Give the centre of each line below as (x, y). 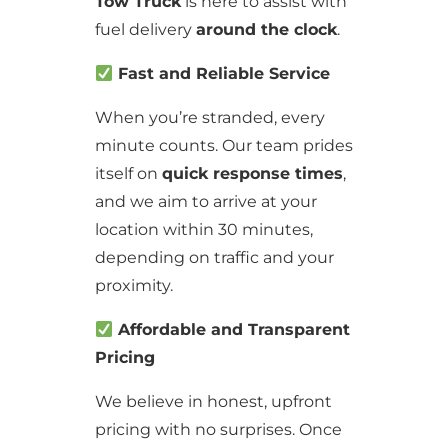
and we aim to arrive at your (205, 201)
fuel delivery (145, 29)
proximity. (133, 285)
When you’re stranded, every (209, 117)
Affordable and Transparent (232, 329)
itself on (128, 173)
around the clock (266, 29)
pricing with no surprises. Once (218, 429)
